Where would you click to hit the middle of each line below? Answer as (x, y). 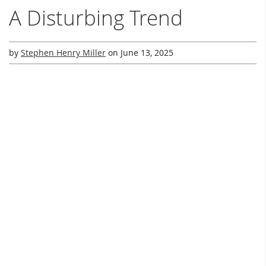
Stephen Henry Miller (63, 53)
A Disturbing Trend (96, 18)
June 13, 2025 (147, 53)
